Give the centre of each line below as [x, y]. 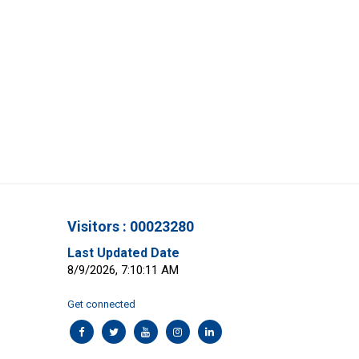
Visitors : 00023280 [130, 227]
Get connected [101, 305]
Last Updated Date [123, 253]
